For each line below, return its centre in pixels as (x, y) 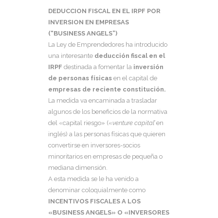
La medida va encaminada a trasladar (103, 101)
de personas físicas (81, 78)
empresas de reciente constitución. (107, 90)
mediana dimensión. (78, 168)
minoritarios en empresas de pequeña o (105, 157)
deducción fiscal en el (130, 56)
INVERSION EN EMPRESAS (89, 22)
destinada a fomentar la (99, 67)
